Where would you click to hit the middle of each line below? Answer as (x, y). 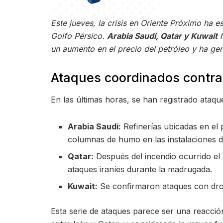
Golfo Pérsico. (79, 36)
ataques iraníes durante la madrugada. (140, 169)
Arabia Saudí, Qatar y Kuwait (162, 36)
